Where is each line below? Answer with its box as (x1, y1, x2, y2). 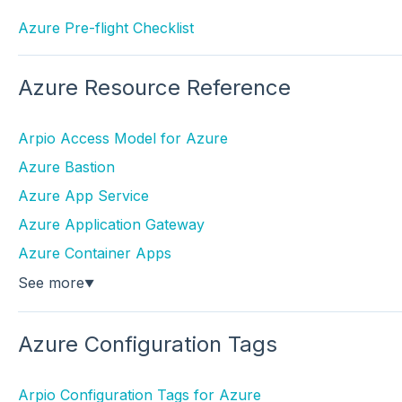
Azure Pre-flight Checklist (17, 18, 194, 37)
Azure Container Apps (17, 244, 171, 263)
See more (17, 274, 84, 293)
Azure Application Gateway (17, 215, 205, 234)
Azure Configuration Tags (17, 330, 277, 357)
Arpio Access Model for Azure (17, 129, 228, 148)
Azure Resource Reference (17, 74, 291, 101)
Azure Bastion (17, 158, 115, 177)
